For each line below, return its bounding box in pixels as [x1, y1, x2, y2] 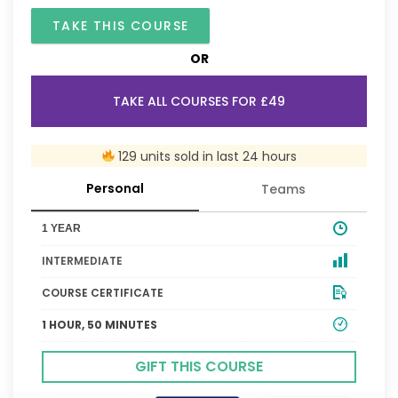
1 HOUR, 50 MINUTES [42, 316, 157, 332]
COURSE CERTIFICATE [42, 284, 163, 300]
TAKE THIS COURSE [52, 17, 189, 35]
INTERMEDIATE [42, 252, 123, 268]
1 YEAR [42, 221, 81, 235]
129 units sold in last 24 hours [115, 147, 298, 165]
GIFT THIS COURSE [135, 355, 263, 377]
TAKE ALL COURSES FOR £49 [113, 92, 285, 110]
